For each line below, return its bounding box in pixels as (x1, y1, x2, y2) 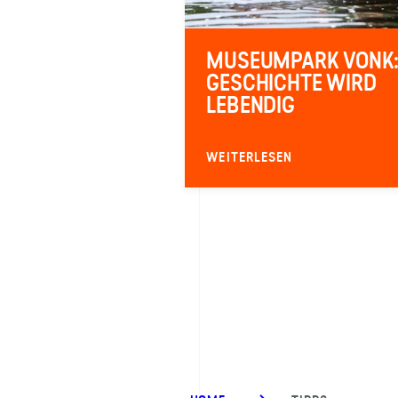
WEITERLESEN (206, 149, 293, 166)
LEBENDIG (206, 92, 295, 119)
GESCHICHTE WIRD (206, 69, 377, 97)
